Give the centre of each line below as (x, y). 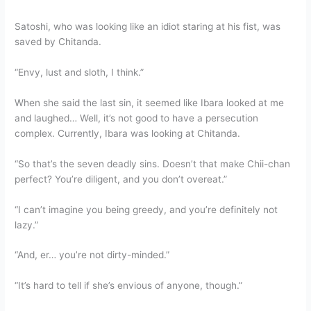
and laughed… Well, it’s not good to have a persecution (137, 118)
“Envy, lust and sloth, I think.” (79, 72)
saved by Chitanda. (58, 42)
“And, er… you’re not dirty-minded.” (92, 255)
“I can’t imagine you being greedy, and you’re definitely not (146, 209)
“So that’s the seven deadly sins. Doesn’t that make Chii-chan (153, 163)
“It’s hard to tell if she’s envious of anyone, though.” (129, 286)
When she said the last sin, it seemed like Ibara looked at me (150, 102)
